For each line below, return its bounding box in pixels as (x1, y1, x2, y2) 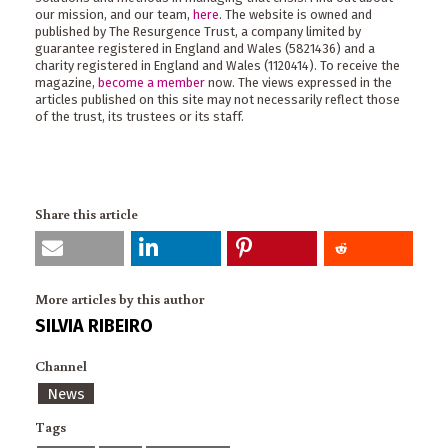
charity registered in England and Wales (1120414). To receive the (35, 58, 400, 74)
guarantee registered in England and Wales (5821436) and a (35, 41, 375, 57)
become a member (98, 75, 205, 91)
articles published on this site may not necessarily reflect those (35, 92, 400, 108)
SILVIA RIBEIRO (35, 314, 153, 337)
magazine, (35, 75, 98, 91)
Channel (35, 357, 87, 376)
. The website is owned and (219, 7, 372, 23)
